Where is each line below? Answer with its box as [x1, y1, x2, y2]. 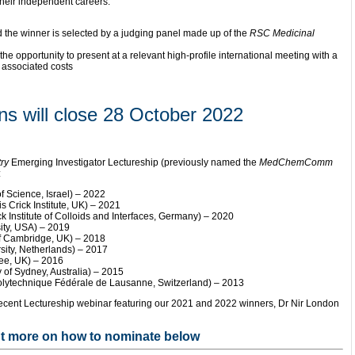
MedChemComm [259, 157, 333, 168]
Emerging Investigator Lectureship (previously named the [9, 157, 259, 168]
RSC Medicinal [250, 28, 315, 39]
